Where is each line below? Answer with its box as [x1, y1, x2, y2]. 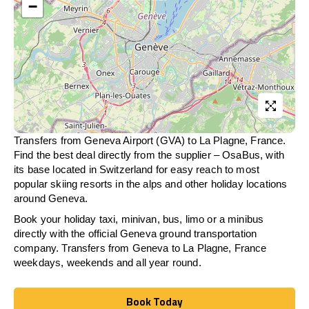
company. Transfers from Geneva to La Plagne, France [14, 242, 267, 254]
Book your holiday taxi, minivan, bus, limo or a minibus [14, 213, 264, 225]
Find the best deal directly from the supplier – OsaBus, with [14, 149, 284, 161]
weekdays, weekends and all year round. [14, 257, 201, 268]
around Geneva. [14, 192, 88, 204]
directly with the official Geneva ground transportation [14, 228, 257, 239]
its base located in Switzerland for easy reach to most [14, 163, 260, 175]
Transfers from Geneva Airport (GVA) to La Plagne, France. [14, 134, 286, 146]
